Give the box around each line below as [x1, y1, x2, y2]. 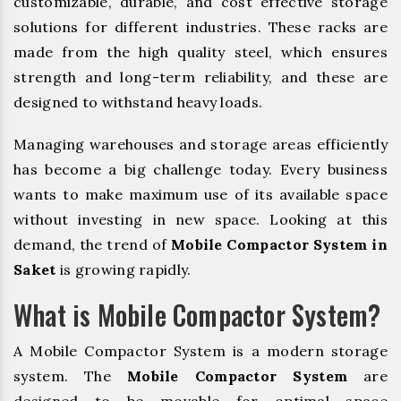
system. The [13, 367, 127, 386]
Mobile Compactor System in [170, 235, 388, 254]
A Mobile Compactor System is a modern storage [13, 342, 388, 361]
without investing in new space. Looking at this [13, 210, 388, 229]
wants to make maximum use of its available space [13, 185, 388, 204]
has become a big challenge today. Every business [13, 160, 388, 179]
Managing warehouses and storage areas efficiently [13, 135, 388, 154]
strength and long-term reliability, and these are [13, 68, 388, 87]
